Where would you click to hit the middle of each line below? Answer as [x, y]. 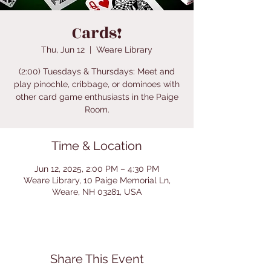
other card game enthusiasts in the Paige [97, 97]
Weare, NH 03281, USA [97, 192]
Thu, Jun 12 [63, 50]
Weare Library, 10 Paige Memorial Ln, [97, 180]
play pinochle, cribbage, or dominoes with [97, 84]
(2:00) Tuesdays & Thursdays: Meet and [97, 71]
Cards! [97, 33]
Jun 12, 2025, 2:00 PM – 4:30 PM [97, 169]
